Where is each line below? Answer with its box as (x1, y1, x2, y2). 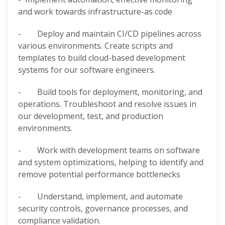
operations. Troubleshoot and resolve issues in (18, 98, 196, 109)
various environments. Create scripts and (18, 40, 173, 51)
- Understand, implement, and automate (18, 190, 183, 202)
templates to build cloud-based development (18, 52, 185, 63)
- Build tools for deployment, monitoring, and (18, 86, 202, 97)
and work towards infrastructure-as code (18, 6, 172, 17)
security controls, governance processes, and (18, 202, 188, 214)
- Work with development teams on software (18, 144, 200, 156)
